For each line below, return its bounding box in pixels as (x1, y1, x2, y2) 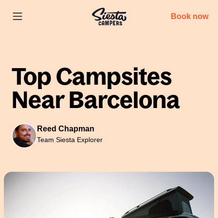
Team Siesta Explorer (37, 136, 103, 144)
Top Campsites (12, 63, 172, 90)
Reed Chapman (37, 125, 94, 133)
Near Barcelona (12, 87, 180, 113)
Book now (171, 12, 208, 20)
